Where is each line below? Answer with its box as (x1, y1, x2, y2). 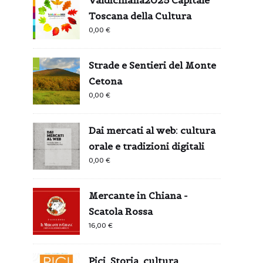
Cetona (89, 75, 122, 87)
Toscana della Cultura (89, 9, 191, 22)
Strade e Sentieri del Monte (89, 59, 216, 71)
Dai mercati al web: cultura (89, 124, 215, 136)
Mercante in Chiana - (89, 189, 188, 201)
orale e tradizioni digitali (89, 140, 204, 152)
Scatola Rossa (89, 205, 153, 217)
